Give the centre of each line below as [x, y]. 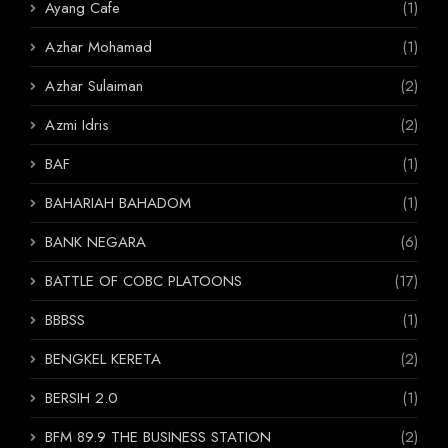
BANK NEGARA [95, 241]
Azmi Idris [77, 124]
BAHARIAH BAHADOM [118, 202]
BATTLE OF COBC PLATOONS [143, 280]
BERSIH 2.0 [81, 397]
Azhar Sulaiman [94, 85]
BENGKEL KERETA [103, 358]
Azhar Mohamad [98, 46]
